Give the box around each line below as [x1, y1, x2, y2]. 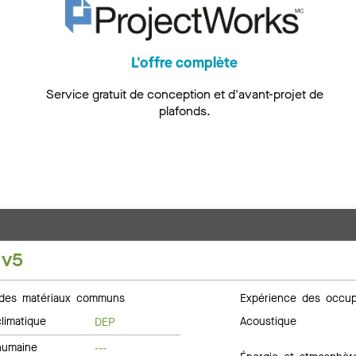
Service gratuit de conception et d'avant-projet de [45, 85, 323, 103]
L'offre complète [131, 52, 238, 72]
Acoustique [240, 313, 297, 329]
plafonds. [158, 102, 211, 119]
